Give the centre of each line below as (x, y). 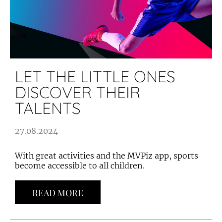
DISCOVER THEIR (78, 92)
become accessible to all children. (80, 166)
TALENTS (48, 108)
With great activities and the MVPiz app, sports (107, 156)
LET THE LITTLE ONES (95, 77)
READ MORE (58, 193)
